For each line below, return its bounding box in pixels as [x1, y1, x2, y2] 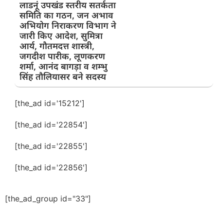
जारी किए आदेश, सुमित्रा [19, 30, 103, 42]
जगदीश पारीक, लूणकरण [19, 50, 105, 62]
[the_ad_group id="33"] [5, 194, 91, 204]
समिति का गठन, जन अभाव [19, 9, 113, 21]
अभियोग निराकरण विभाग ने [19, 19, 116, 32]
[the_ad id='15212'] [15, 98, 85, 109]
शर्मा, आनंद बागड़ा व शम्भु [19, 60, 108, 73]
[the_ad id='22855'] [15, 141, 88, 151]
